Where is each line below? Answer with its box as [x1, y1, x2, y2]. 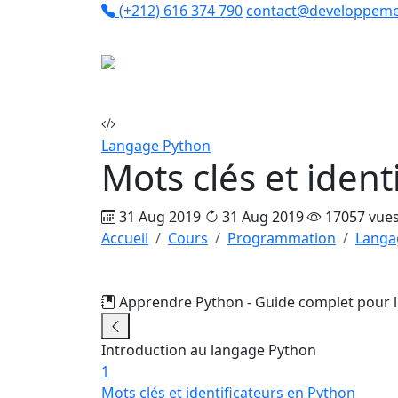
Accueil [101, 228, 148, 248]
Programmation [227, 228, 336, 248]
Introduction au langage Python [101, 340, 316, 360]
